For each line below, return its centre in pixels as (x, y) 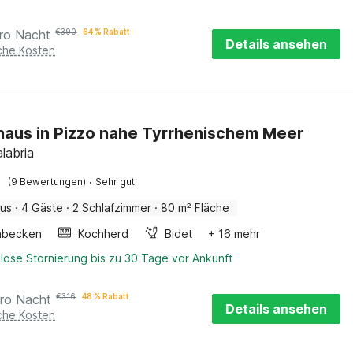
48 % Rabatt (106, 296)
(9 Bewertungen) (47, 182)
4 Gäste (43, 208)
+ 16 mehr (234, 234)
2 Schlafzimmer (112, 208)
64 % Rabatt (107, 32)
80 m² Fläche (195, 208)
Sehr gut (115, 182)
